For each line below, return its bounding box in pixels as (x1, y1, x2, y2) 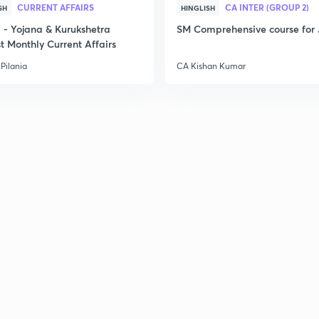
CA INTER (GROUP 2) (225, 1, 309, 13)
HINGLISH (181, 3, 215, 13)
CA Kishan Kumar (177, 61, 246, 71)
